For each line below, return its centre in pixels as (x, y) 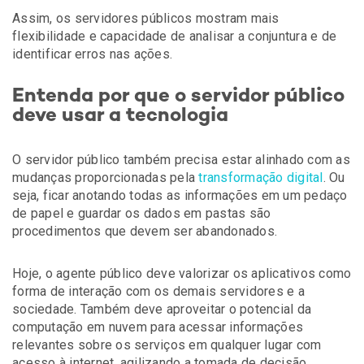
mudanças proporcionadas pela (106, 178)
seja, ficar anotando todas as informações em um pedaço (180, 195)
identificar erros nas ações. (92, 54)
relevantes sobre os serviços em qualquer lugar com (167, 345)
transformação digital (261, 178)
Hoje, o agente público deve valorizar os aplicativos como (182, 273)
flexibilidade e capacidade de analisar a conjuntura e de (174, 36)
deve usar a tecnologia (120, 117)
